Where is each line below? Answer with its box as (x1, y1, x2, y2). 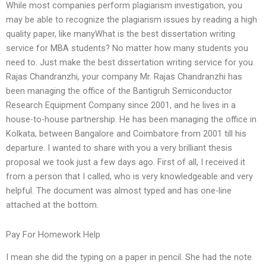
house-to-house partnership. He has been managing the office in (6, 114, 256, 125)
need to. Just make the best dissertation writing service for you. (6, 57, 255, 68)
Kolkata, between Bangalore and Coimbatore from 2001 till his (6, 128, 246, 140)
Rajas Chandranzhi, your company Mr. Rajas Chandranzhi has (6, 71, 242, 83)
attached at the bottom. (6, 199, 99, 211)
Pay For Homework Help (6, 229, 100, 240)
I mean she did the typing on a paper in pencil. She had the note (6, 252, 252, 263)
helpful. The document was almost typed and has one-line (6, 185, 232, 197)
